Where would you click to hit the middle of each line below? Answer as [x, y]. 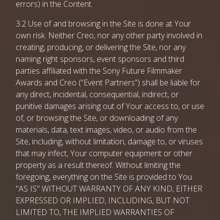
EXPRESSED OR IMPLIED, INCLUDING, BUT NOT [103, 200]
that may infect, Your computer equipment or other [104, 153]
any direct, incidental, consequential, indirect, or [97, 94]
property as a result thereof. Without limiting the [98, 165]
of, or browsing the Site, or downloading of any [97, 118]
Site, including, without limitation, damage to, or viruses [109, 141]
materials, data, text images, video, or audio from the [106, 130]
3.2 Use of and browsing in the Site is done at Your [103, 24]
